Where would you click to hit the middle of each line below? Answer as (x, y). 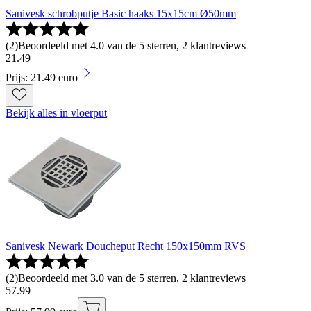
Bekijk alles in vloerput (56, 113)
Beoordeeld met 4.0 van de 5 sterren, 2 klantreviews (132, 46)
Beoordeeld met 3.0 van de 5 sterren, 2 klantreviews (132, 278)
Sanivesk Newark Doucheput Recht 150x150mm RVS (126, 246)
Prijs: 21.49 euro (42, 78)
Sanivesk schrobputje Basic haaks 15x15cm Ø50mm (121, 14)
